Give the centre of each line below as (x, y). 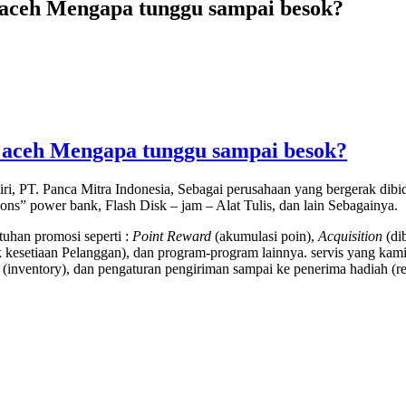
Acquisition (352, 237)
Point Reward (172, 237)
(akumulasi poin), (265, 237)
